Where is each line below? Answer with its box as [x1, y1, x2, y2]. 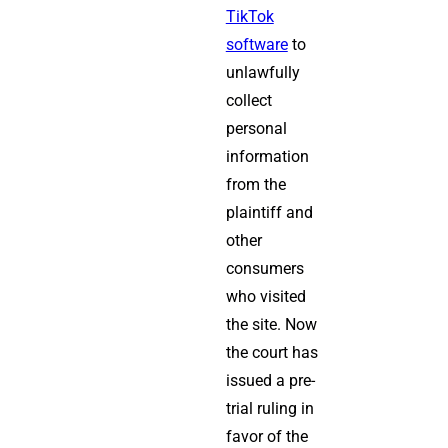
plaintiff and [225, 203, 313, 222]
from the [225, 175, 286, 194]
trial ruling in [225, 399, 314, 418]
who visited [225, 287, 306, 306]
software [225, 35, 288, 54]
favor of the [225, 427, 308, 446]
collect [225, 91, 272, 110]
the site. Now [225, 315, 317, 334]
